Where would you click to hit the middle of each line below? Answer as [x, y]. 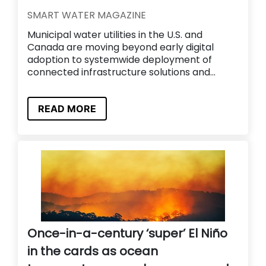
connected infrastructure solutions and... [121, 72]
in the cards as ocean [93, 251]
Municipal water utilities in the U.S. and [115, 35]
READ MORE [67, 108]
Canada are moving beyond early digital [121, 47]
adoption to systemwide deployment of [120, 60]
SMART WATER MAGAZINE [87, 15]
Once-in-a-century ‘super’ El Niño [127, 233]
